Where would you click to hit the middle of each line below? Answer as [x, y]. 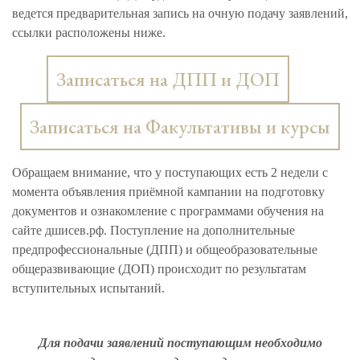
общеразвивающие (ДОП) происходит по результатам [159, 268]
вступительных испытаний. [88, 288]
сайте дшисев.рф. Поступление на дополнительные [153, 230]
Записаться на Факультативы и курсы [180, 126]
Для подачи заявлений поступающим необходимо [180, 342]
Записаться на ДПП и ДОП [168, 79]
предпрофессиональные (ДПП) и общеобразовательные [165, 249]
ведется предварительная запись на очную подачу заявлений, [180, 13]
